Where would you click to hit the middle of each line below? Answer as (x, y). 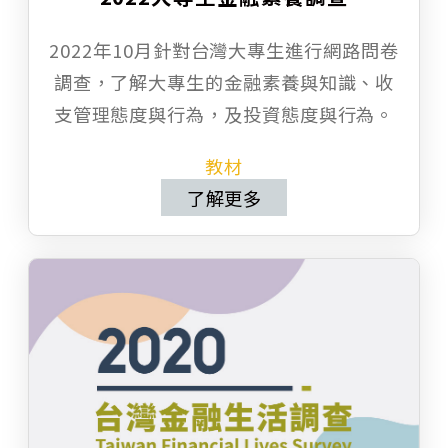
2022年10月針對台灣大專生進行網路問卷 (224, 50)
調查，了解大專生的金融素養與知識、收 (224, 82)
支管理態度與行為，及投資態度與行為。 (224, 114)
